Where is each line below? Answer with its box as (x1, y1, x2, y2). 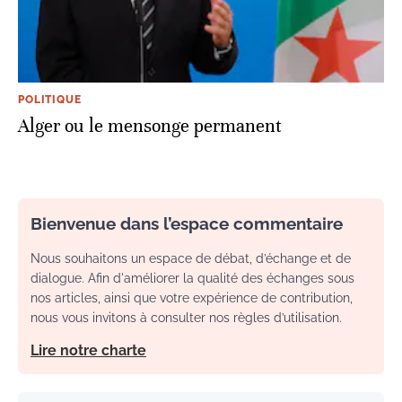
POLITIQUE (18, 92, 82, 106)
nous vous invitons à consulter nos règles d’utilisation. (31, 310, 342, 325)
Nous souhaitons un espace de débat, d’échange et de (31, 250, 351, 266)
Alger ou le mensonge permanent (18, 114, 282, 137)
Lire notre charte (31, 341, 146, 359)
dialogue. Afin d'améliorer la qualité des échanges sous (31, 270, 354, 285)
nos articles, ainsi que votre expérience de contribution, (31, 290, 353, 305)
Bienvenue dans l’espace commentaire (31, 213, 343, 233)
